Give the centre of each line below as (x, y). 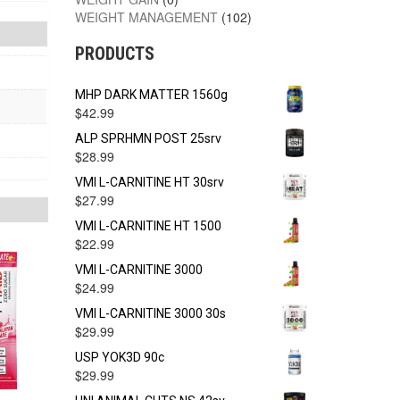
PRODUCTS (114, 54)
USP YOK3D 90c (119, 357)
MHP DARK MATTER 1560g (151, 95)
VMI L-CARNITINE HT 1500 (148, 226)
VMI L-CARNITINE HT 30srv (149, 182)
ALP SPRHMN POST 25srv (148, 138)
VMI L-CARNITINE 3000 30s (150, 313)
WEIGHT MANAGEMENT (146, 17)
